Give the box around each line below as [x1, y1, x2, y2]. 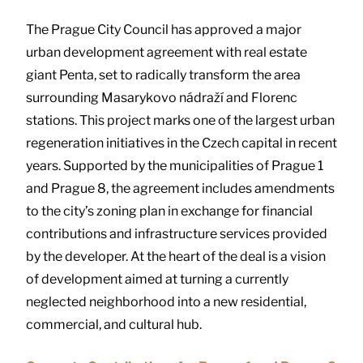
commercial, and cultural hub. [26, 316, 202, 332]
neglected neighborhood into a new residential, [26, 293, 306, 310]
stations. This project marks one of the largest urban [26, 112, 335, 128]
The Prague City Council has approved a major [26, 21, 301, 37]
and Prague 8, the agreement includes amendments [26, 180, 335, 196]
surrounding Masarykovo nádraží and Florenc [26, 89, 297, 105]
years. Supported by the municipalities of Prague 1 [26, 157, 323, 173]
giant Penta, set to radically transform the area [26, 66, 301, 83]
